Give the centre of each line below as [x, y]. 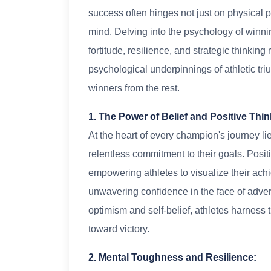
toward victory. [119, 229]
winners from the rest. [134, 88]
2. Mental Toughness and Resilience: [172, 258]
